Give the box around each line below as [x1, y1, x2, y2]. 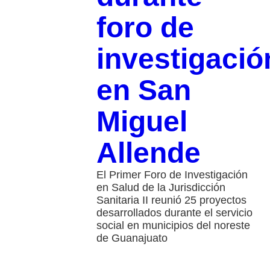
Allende [96, 137, 201, 169]
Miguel [96, 105, 187, 138]
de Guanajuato [96, 232, 168, 245]
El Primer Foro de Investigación [96, 169, 248, 181]
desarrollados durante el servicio [96, 207, 253, 219]
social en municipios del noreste [96, 219, 250, 232]
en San [96, 74, 191, 107]
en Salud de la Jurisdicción [96, 181, 225, 194]
